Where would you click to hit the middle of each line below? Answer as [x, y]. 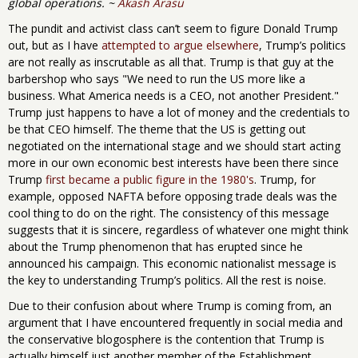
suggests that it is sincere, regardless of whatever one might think [178, 229]
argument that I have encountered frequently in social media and [175, 322]
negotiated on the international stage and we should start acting [174, 145]
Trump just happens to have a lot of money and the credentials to [179, 112]
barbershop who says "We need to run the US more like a [157, 78]
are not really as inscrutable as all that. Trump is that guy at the [171, 62]
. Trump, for [285, 179]
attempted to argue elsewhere [180, 45]
